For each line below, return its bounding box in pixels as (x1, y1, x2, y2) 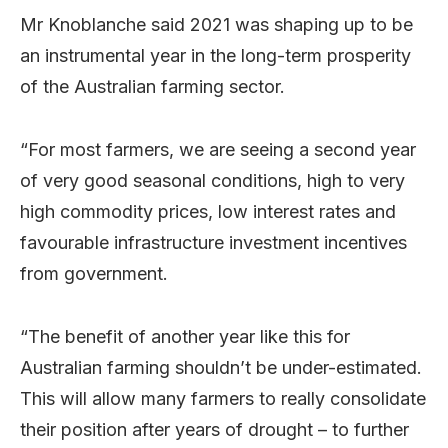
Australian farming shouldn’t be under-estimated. (20, 356, 422, 378)
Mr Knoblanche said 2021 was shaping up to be (20, 13, 413, 35)
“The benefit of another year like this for (20, 325, 350, 347)
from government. (20, 262, 168, 284)
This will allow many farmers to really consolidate (20, 387, 426, 409)
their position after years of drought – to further (20, 418, 409, 440)
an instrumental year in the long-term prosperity (20, 44, 411, 66)
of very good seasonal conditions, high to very (20, 169, 405, 191)
